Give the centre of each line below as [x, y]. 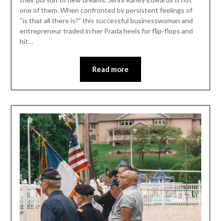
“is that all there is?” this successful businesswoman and [106, 20]
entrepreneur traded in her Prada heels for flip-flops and [106, 31]
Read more [110, 69]
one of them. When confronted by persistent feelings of [106, 10]
